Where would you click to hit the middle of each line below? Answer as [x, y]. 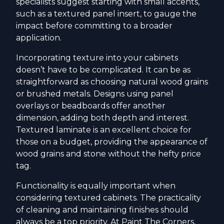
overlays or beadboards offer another [91, 105]
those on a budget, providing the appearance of [112, 141]
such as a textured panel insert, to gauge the [106, 13]
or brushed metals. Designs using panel [95, 93]
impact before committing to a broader [94, 25]
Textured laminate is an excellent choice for [104, 129]
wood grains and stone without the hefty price [108, 153]
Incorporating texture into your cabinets [97, 57]
